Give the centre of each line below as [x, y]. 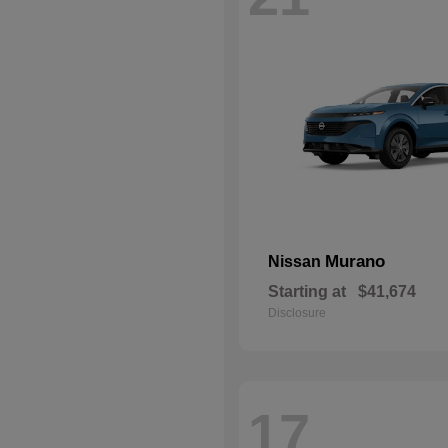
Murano [355, 261]
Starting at [307, 291]
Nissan [296, 261]
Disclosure [297, 313]
